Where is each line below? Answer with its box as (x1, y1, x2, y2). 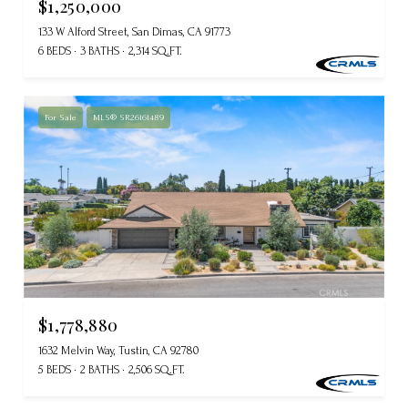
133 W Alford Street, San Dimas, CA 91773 (38, 25, 230, 38)
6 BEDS (38, 44, 71, 57)
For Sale (45, 111, 76, 122)
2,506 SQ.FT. (128, 363, 185, 377)
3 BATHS (80, 44, 119, 57)
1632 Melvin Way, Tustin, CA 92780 (38, 344, 199, 358)
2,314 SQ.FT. (128, 44, 182, 57)
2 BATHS (80, 363, 119, 377)
